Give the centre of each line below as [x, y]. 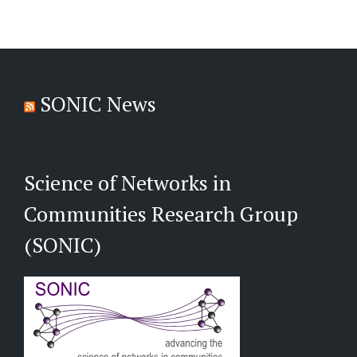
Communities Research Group [161, 214]
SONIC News [98, 104]
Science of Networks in [127, 182]
